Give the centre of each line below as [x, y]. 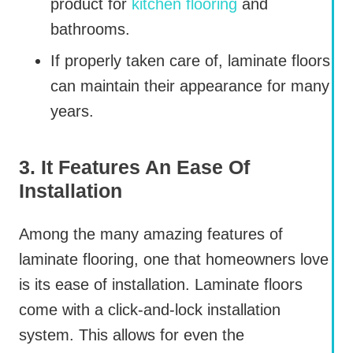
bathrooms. [90, 30]
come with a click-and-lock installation [150, 310]
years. [72, 111]
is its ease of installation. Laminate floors [161, 285]
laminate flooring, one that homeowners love [174, 260]
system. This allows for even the [132, 335]
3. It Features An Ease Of [134, 167]
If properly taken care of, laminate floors [190, 61]
